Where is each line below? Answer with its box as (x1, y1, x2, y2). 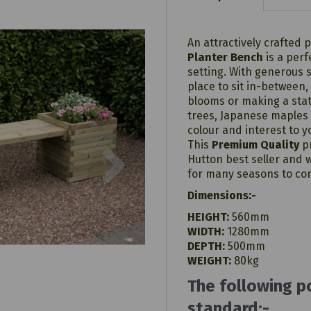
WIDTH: (187, 225, 227, 238)
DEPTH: (187, 239, 225, 253)
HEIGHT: (187, 210, 229, 224)
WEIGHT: (187, 254, 231, 267)
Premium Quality (212, 138, 299, 151)
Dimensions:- (187, 189, 256, 202)
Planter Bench (187, 51, 263, 64)
